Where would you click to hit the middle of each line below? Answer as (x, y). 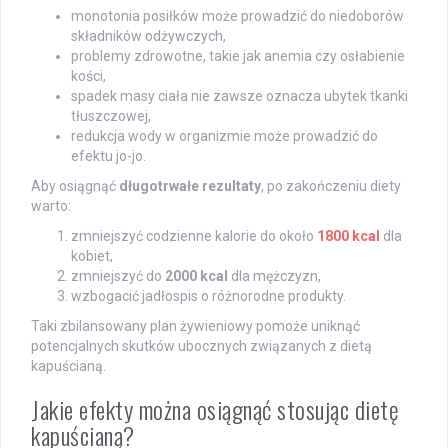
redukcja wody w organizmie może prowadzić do (224, 135)
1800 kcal (348, 235)
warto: (51, 205)
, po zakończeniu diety (331, 185)
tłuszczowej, (111, 115)
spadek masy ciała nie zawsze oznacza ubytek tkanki (239, 95)
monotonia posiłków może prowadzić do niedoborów (237, 15)
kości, (88, 75)
